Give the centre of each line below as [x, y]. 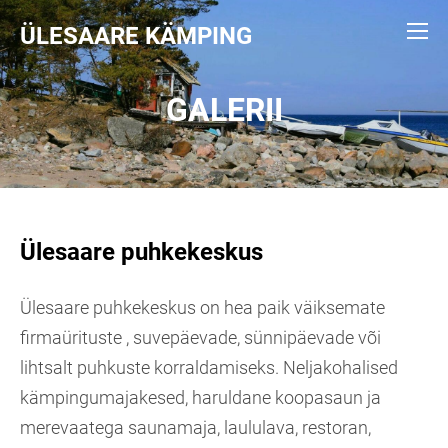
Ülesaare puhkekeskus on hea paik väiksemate [202, 307]
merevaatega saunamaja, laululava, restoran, [195, 427]
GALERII [224, 110]
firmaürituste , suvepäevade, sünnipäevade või [200, 337]
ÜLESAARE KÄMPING [136, 36]
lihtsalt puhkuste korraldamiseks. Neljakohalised [209, 367]
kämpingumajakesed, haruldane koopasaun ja [200, 397]
